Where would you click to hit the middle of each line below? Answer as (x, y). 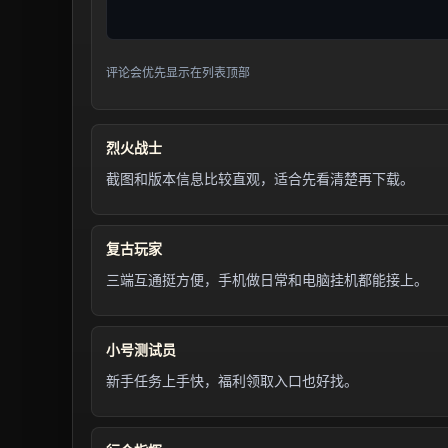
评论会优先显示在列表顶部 (178, 73)
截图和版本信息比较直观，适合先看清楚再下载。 (260, 179)
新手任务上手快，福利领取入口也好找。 (232, 381)
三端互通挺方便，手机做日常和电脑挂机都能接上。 (267, 280)
